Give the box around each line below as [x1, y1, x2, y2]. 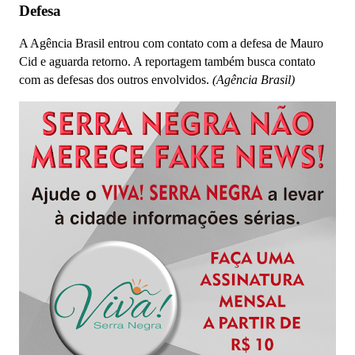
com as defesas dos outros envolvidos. [19, 73, 212, 87]
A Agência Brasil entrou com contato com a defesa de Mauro [19, 36, 323, 51]
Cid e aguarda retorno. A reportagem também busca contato [19, 55, 315, 69]
